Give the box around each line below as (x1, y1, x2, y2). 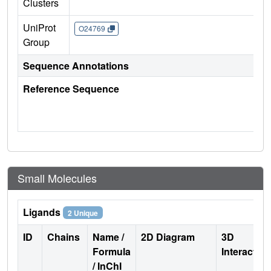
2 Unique (67, 207, 98, 218)
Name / (93, 229, 124, 244)
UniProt (23, 20, 56, 34)
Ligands (23, 204, 63, 219)
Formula (93, 244, 131, 258)
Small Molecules (18, 169, 97, 186)
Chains (47, 229, 82, 244)
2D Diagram (141, 229, 195, 244)
